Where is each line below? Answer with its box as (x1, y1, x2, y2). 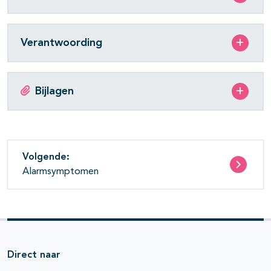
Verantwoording (21, 37, 102, 48)
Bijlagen (35, 85, 74, 97)
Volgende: (22, 152, 70, 163)
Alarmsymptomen (22, 167, 99, 177)
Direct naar (7, 250, 60, 261)
